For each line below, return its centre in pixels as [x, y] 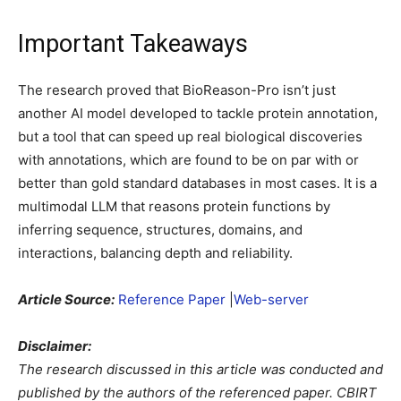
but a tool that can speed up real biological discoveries [190, 137]
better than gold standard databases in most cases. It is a [197, 183]
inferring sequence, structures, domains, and [160, 230]
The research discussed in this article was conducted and [200, 370]
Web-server [271, 300]
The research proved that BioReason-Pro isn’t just [177, 90]
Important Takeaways [133, 44]
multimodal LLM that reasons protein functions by [174, 207]
